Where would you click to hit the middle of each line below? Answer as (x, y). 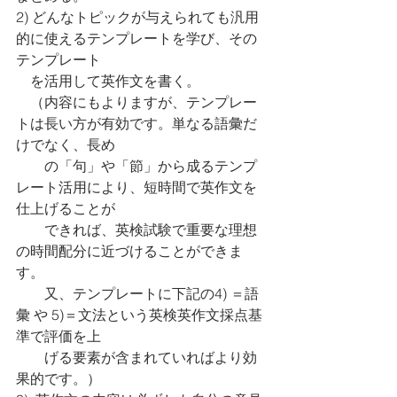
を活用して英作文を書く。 (108, 81)
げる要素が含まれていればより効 (136, 357)
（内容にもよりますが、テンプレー (136, 102)
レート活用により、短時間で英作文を (136, 187)
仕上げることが (66, 208)
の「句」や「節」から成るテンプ (136, 166)
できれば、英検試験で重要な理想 (136, 230)
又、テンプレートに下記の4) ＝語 (137, 293)
